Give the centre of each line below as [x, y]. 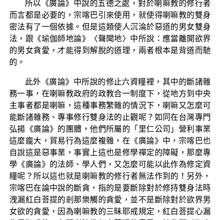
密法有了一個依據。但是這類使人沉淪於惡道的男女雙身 [110, 27]
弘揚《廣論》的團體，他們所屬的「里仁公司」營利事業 [110, 129]
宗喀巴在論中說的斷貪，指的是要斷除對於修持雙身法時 [110, 188]
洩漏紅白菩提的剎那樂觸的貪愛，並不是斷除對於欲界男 [110, 199]
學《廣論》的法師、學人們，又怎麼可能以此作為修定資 [110, 164]
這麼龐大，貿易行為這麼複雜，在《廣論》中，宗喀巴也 [110, 140]
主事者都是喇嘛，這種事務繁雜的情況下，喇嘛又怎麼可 [110, 105]
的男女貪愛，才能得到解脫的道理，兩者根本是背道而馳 [110, 50]
